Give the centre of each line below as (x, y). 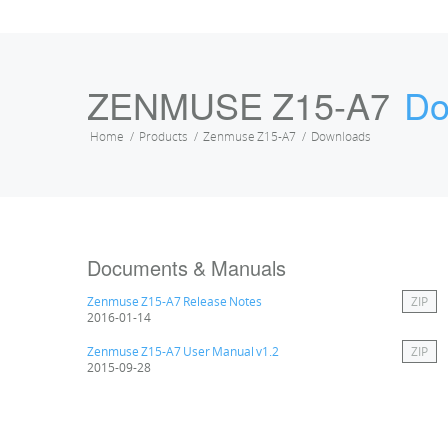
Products (163, 136)
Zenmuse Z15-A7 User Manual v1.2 (183, 351)
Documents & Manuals (186, 267)
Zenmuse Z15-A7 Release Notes (174, 301)
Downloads (341, 136)
